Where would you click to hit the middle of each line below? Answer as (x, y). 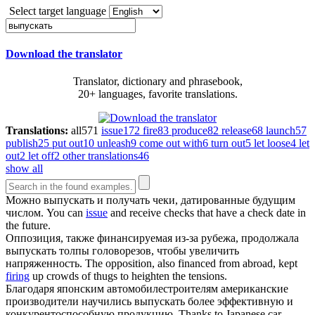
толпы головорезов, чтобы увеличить (148, 251)
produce (189, 131)
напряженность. (44, 264)
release (237, 131)
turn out (228, 143)
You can (66, 213)
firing (18, 276)
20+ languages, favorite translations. (157, 94)
